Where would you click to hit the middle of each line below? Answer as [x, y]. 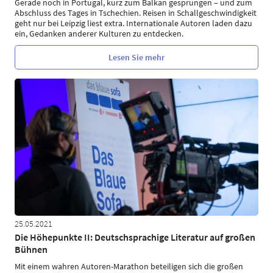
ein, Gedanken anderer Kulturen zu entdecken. [99, 34]
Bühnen [31, 249]
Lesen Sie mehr [136, 57]
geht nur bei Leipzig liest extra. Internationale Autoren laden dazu [133, 23]
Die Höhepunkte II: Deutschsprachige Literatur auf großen [135, 237]
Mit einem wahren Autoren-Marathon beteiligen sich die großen [129, 266]
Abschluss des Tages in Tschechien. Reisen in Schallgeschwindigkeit [136, 13]
